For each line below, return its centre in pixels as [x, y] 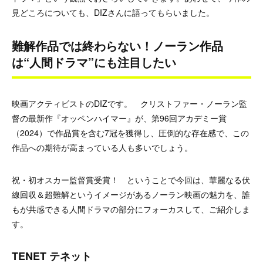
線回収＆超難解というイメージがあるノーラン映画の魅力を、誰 [131, 194]
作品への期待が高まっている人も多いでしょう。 [102, 147]
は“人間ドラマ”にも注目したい [94, 62]
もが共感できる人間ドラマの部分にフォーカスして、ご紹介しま [131, 209]
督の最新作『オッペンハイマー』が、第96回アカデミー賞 [119, 118]
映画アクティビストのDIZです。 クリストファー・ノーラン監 [129, 103]
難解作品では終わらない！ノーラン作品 [117, 45]
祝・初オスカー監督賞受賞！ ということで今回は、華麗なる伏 [131, 179]
